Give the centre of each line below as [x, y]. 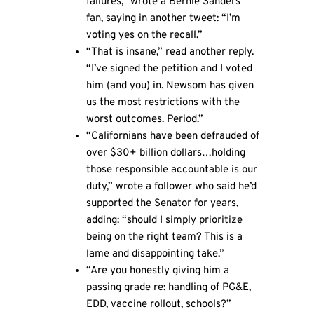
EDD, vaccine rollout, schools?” [158, 304]
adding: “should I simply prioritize [164, 220]
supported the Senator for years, [162, 203]
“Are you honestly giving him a [157, 271]
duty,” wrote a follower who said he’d [171, 186]
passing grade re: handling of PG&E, [168, 287]
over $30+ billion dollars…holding [165, 153]
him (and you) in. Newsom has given [170, 86]
